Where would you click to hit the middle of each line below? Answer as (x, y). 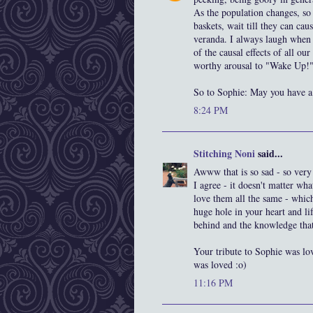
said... (269, 154)
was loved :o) (220, 265)
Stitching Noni (224, 154)
